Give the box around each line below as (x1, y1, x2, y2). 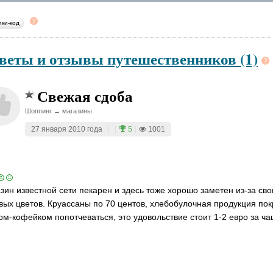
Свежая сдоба (37, 85, 133, 107)
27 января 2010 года (31, 125, 102, 133)
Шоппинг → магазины (25, 107, 92, 115)
